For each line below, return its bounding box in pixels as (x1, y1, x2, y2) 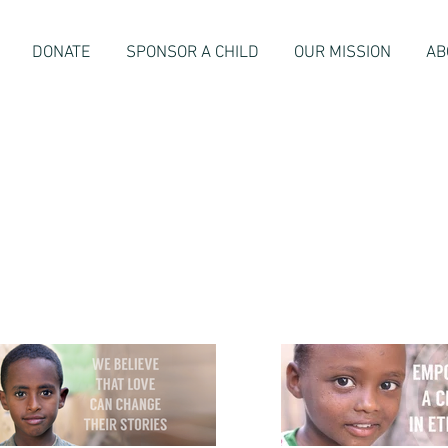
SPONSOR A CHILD (125, 43, 259, 63)
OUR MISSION (293, 43, 391, 63)
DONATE (32, 43, 90, 63)
